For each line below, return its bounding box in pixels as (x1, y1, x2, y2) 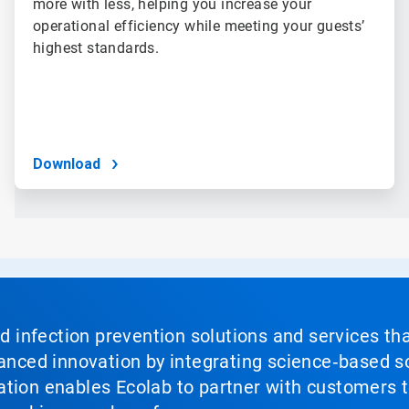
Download (32, 155, 100, 173)
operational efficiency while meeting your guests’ (32, 17, 365, 36)
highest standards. (32, 39, 160, 58)
